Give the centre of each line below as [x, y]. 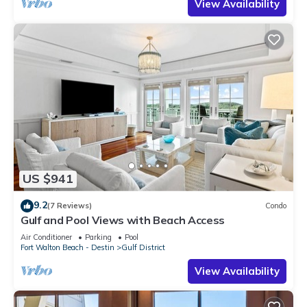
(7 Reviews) [70, 206]
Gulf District [143, 247]
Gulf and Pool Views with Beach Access [123, 220]
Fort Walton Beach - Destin [67, 247]
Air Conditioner [46, 237]
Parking [98, 237]
